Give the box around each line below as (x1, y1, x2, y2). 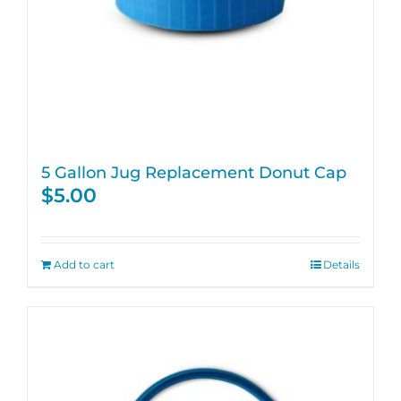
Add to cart (54, 258, 115, 271)
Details (323, 258, 360, 271)
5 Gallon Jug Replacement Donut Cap (41, 163, 346, 182)
